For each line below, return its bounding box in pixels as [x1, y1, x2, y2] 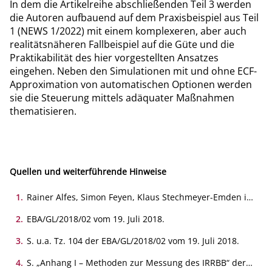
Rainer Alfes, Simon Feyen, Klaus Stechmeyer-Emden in [27, 191, 252, 203]
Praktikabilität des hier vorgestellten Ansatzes [10, 50, 219, 64]
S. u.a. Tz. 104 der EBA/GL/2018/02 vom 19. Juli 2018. [27, 235, 239, 247]
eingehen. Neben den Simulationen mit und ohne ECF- [10, 64, 257, 78]
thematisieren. [10, 104, 76, 118]
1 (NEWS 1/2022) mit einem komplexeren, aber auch [10, 24, 246, 38]
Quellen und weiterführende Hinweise [10, 165, 166, 177]
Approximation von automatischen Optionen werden [10, 77, 252, 91]
